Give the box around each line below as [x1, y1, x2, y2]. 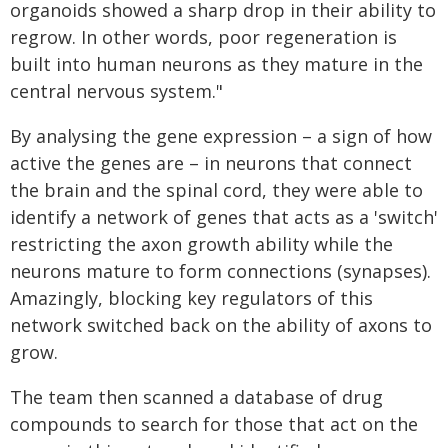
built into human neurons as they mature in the [10, 52, 423, 76]
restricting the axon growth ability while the [10, 232, 393, 256]
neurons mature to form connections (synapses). [10, 259, 431, 283]
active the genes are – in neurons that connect [10, 151, 412, 175]
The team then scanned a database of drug [10, 385, 383, 409]
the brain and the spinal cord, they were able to [10, 178, 423, 202]
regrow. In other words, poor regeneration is [10, 25, 397, 49]
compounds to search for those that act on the [10, 412, 418, 436]
